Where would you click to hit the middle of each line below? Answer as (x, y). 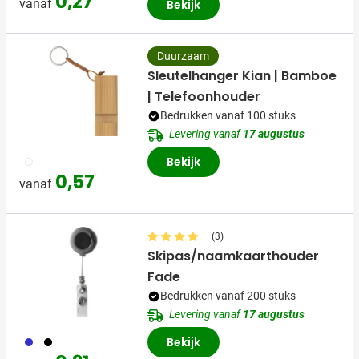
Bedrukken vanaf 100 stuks (228, 116)
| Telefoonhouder (204, 97)
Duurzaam (183, 56)
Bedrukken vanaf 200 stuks (228, 296)
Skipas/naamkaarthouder (233, 256)
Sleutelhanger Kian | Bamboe (242, 76)
